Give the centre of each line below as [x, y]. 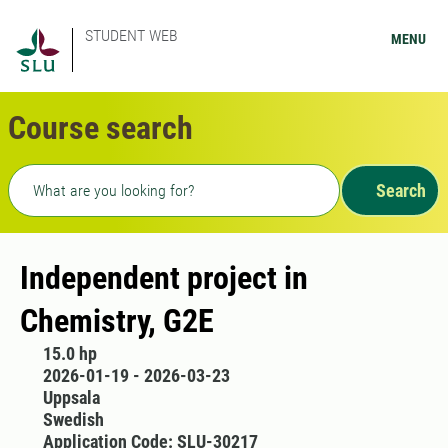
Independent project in [164, 278]
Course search [100, 128]
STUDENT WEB [131, 35]
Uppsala [71, 397]
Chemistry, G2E [117, 321]
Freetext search [68, 176]
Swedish [73, 419]
